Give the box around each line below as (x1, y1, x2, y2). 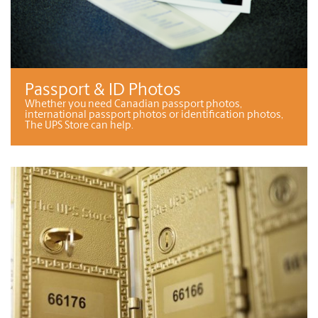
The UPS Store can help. (25, 120, 133, 131)
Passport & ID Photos (25, 82, 181, 99)
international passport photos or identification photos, (25, 109, 283, 121)
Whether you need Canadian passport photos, (25, 99, 242, 110)
